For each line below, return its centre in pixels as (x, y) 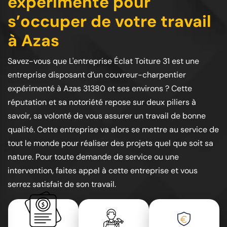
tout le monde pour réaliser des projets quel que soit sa (110, 143)
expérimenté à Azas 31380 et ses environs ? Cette (100, 88)
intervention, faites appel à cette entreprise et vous (103, 171)
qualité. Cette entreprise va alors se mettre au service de (113, 129)
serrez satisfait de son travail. (62, 184)
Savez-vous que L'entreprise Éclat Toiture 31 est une (103, 61)
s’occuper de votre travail (109, 21)
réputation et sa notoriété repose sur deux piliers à (102, 102)
